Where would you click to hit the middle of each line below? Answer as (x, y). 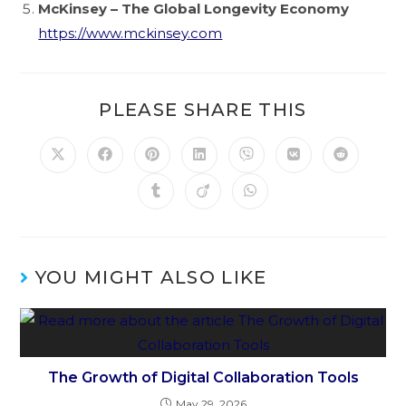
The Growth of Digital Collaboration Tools (203, 377)
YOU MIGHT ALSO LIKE (151, 277)
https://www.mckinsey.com (130, 33)
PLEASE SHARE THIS (203, 109)
